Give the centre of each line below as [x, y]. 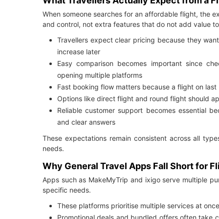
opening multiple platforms [100, 75]
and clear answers [86, 122]
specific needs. [67, 190]
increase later [79, 52]
